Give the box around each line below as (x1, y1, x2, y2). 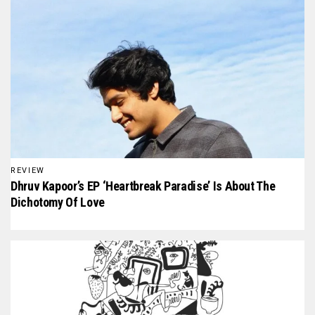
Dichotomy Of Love (11, 195, 105, 210)
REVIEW (11, 166, 45, 176)
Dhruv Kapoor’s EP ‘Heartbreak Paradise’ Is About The (11, 179, 276, 194)
